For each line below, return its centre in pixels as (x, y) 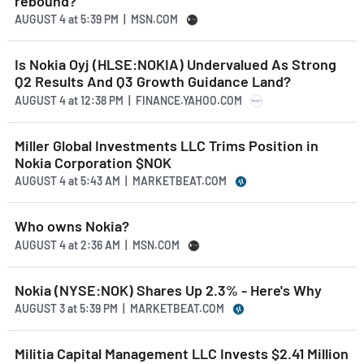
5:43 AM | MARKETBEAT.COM (152, 181)
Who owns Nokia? (72, 226)
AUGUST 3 (41, 309)
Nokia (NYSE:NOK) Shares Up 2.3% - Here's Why (168, 290)
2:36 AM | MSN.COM (129, 245)
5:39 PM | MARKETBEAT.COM (151, 309)
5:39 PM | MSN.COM (128, 19)
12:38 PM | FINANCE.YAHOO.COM (160, 100)
